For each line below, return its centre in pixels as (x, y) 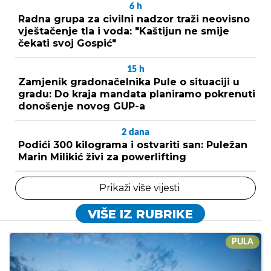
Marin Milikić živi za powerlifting (102, 157)
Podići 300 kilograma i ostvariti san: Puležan (133, 145)
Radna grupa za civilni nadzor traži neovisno (134, 19)
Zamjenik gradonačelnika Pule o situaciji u (129, 82)
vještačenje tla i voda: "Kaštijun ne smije (124, 31)
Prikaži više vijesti (139, 188)
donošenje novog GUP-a (82, 106)
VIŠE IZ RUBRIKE (140, 214)
